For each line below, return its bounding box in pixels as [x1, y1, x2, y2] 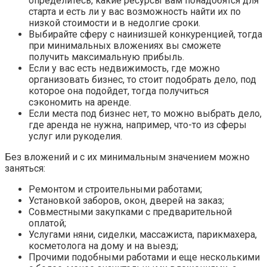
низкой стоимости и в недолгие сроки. [29, 17, 200, 29]
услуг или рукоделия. [29, 131, 122, 142]
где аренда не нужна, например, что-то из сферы [29, 119, 247, 131]
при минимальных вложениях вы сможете [29, 40, 221, 52]
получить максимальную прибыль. [29, 51, 184, 63]
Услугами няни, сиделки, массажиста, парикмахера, [29, 229, 257, 241]
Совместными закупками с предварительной [29, 206, 232, 218]
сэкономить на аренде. [29, 97, 131, 108]
